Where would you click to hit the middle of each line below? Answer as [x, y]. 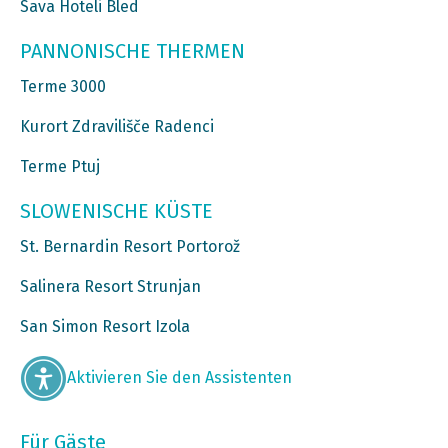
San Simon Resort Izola [105, 326]
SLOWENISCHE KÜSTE [116, 210]
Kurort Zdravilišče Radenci [117, 126]
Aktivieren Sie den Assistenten [179, 378]
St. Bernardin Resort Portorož [130, 246]
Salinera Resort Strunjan [110, 286]
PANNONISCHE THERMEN [132, 50]
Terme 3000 [63, 86]
